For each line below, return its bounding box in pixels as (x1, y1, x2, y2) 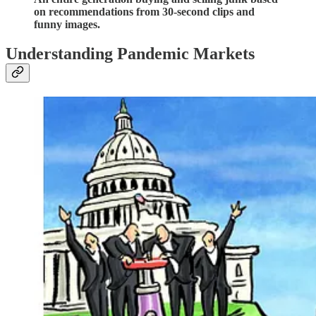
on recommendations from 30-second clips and (34, 5, 255, 18)
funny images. (34, 18, 103, 30)
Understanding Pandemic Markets (6, 44, 259, 63)
